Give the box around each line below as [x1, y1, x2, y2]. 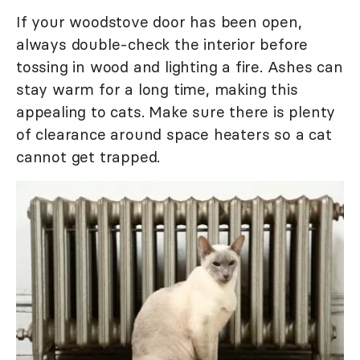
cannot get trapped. [16, 147, 161, 167]
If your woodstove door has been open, [16, 12, 302, 32]
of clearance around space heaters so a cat [16, 125, 332, 145]
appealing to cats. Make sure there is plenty [16, 102, 336, 122]
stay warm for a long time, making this [16, 80, 298, 100]
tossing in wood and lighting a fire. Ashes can [16, 57, 343, 77]
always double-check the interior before [16, 35, 309, 55]
